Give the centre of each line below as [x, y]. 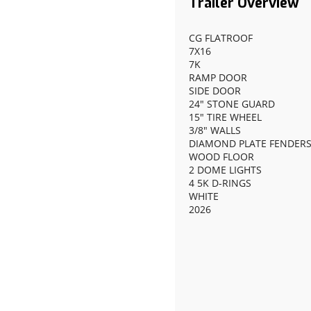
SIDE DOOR [215, 91]
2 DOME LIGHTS [225, 170]
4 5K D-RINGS [220, 183]
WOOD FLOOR [221, 157]
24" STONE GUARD [232, 104]
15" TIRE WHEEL [225, 117]
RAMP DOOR [218, 77]
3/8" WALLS [215, 130]
